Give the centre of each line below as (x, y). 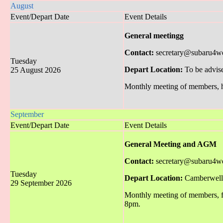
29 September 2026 (41, 183)
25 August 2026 (36, 70)
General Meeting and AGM (170, 144)
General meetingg (154, 36)
